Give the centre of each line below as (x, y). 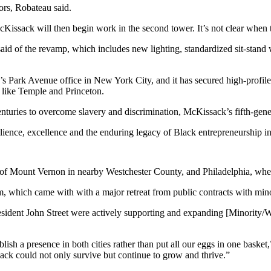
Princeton (83, 91)
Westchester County (144, 172)
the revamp (46, 49)
